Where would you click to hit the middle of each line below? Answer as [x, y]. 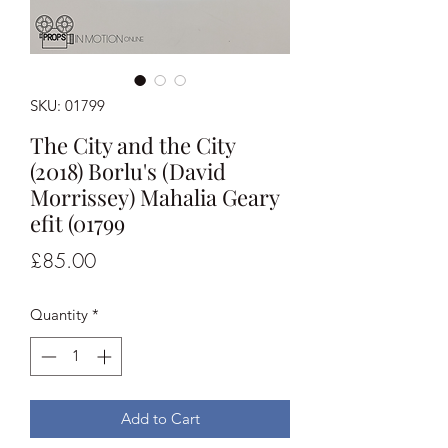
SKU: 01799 [67, 106]
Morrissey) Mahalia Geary [154, 197]
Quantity [59, 315]
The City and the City [132, 145]
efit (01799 [77, 223]
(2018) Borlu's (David [128, 171]
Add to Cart [160, 418]
